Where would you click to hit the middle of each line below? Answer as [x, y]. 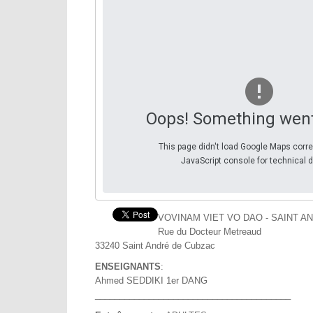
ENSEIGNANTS [128, 267]
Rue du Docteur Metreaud [210, 232]
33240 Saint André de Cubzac [155, 246]
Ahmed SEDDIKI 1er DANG [151, 281]
